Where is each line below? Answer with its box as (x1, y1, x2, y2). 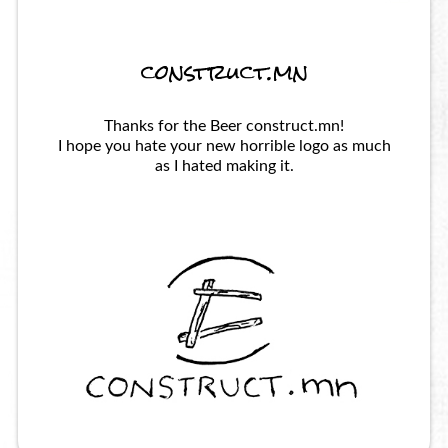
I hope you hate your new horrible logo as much (57, 138, 391, 155)
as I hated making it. (154, 158, 294, 175)
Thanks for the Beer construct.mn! (104, 118, 344, 135)
